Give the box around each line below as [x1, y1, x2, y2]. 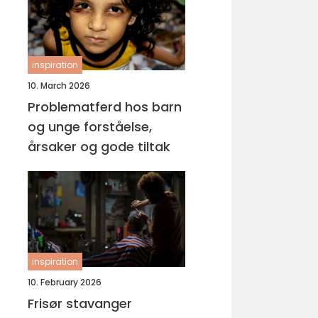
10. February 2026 [28, 276, 102, 288]
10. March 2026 [28, 79, 90, 92]
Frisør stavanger [28, 295, 132, 312]
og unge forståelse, [28, 118, 84, 136]
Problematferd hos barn [28, 98, 182, 116]
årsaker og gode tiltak [28, 138, 170, 155]
